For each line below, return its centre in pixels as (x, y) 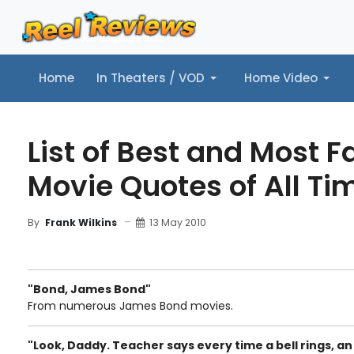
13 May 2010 (178, 222)
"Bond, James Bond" (89, 289)
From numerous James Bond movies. (130, 306)
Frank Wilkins (81, 222)
